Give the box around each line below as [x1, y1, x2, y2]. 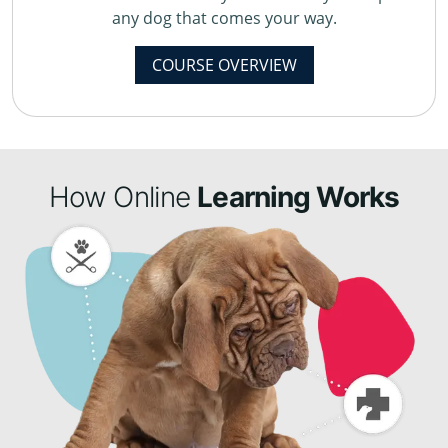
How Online [48, 180, 198, 215]
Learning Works [197, 180, 399, 215]
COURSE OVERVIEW [151, 54, 297, 77]
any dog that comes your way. [111, 7, 337, 30]
